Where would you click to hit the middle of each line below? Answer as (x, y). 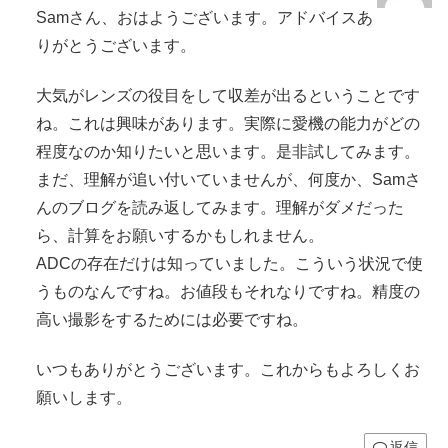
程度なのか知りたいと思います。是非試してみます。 (228, 151)
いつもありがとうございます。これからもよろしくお (228, 370)
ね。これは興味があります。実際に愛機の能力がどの (228, 123)
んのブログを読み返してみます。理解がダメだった (220, 207)
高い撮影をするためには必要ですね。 (172, 319)
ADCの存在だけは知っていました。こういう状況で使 (229, 263)
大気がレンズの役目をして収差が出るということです (228, 95)
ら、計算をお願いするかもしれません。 (180, 235)
